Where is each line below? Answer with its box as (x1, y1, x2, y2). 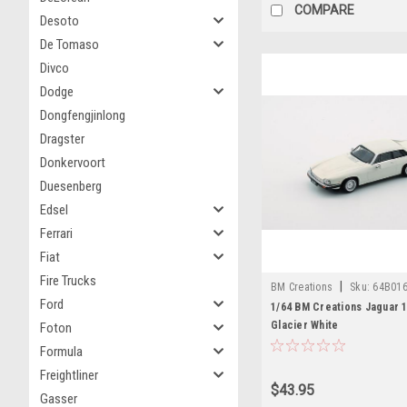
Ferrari (40, 225, 73, 242)
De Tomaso (40, 36, 99, 53)
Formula (40, 343, 83, 360)
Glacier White (271, 318, 339, 332)
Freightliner (40, 367, 98, 383)
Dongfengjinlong (40, 107, 125, 124)
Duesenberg (40, 178, 102, 194)
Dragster (40, 131, 84, 147)
